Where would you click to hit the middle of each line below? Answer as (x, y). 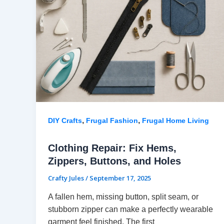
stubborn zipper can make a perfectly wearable (130, 209)
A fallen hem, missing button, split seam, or (123, 196)
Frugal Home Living (175, 120)
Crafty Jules (67, 178)
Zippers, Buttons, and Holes (114, 161)
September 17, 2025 (120, 178)
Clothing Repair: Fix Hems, (112, 148)
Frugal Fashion (112, 120)
